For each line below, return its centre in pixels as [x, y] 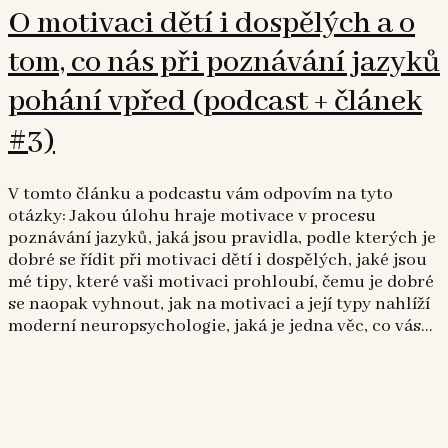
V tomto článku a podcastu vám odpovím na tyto [200, 194]
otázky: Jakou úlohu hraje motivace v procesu [192, 216]
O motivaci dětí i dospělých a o [211, 23]
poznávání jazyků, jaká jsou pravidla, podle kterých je [222, 238]
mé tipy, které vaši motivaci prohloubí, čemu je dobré [221, 282]
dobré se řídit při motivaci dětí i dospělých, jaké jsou [217, 260]
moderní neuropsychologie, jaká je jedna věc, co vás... [220, 326]
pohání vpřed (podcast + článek [215, 101]
